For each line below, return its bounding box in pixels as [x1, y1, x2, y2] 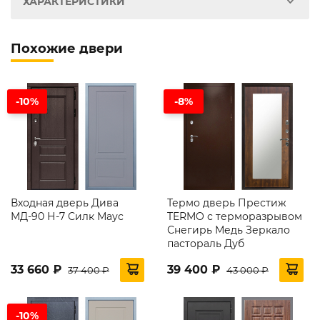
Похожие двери [11, 40, 123, 56]
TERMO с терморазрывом [167, 209, 302, 223]
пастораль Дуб [167, 236, 244, 250]
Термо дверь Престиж [167, 196, 286, 209]
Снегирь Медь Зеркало [167, 223, 290, 236]
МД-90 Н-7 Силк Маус [11, 209, 124, 223]
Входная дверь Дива [11, 196, 119, 209]
